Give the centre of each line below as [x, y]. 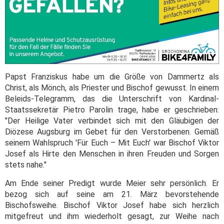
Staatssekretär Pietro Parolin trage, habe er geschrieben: [112, 110]
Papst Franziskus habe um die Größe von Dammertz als [112, 77]
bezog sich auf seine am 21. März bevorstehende [112, 194]
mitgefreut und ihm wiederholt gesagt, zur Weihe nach [112, 216]
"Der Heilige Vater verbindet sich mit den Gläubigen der [112, 121]
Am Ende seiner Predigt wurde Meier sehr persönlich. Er [112, 183]
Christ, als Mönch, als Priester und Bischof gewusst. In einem [112, 88]
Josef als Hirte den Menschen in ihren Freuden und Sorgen [112, 154]
